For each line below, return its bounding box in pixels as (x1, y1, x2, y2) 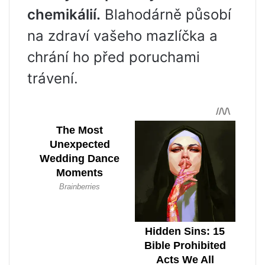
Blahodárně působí (101, 6, 231, 24)
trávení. (27, 70, 78, 88)
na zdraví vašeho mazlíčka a (27, 27, 218, 45)
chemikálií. (27, 6, 101, 24)
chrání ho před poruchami (27, 49, 200, 66)
